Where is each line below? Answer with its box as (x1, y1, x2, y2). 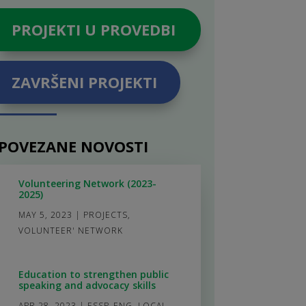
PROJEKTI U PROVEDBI (11, 18, 176, 40)
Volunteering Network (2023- (18, 176, 156, 190)
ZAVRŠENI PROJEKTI (11, 72, 157, 93)
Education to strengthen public (18, 267, 169, 281)
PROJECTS (83, 208, 128, 221)
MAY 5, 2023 (18, 208, 72, 221)
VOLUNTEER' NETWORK (18, 224, 123, 236)
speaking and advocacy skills (18, 278, 156, 292)
